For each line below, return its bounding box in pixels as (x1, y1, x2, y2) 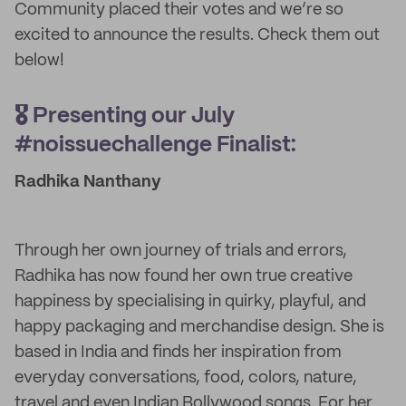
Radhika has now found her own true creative (14, 268, 353, 285)
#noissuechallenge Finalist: (14, 135, 296, 156)
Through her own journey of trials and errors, (14, 243, 347, 259)
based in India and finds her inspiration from (14, 344, 342, 361)
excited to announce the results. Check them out (14, 27, 380, 43)
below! (14, 53, 64, 69)
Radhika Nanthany (14, 174, 161, 190)
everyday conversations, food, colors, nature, (14, 370, 357, 386)
